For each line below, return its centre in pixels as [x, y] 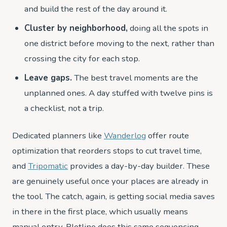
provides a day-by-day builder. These [139, 166]
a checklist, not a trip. [64, 108]
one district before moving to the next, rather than [119, 43]
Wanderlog [125, 136]
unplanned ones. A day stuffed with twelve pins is [119, 93]
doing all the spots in [168, 28]
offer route [167, 136]
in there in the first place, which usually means [100, 212]
